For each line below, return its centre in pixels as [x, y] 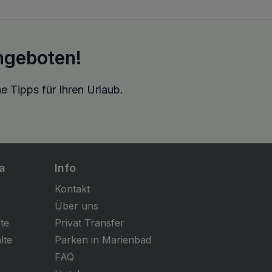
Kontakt [72, 189]
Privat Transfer [89, 223]
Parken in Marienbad [103, 240]
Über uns [76, 206]
